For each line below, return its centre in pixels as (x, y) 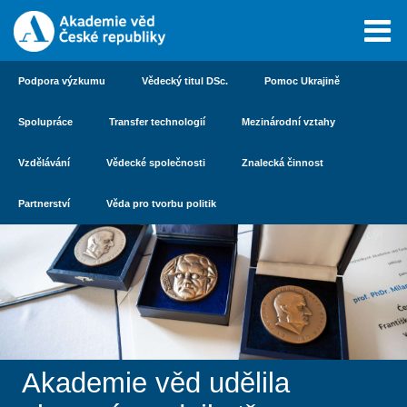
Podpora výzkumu (62, 81)
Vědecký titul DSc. (185, 81)
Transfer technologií (157, 122)
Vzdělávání (44, 163)
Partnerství (44, 203)
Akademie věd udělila (156, 383)
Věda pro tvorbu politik (161, 203)
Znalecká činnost (283, 163)
